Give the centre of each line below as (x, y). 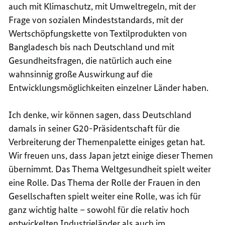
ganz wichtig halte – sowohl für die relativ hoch (99, 209)
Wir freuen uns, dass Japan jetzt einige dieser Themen (111, 155)
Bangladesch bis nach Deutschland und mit (92, 47)
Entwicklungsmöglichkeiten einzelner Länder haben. (109, 87)
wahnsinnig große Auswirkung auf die (81, 74)
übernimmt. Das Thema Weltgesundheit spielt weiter (110, 169)
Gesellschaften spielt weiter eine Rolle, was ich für (105, 196)
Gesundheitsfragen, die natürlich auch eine (90, 60)
